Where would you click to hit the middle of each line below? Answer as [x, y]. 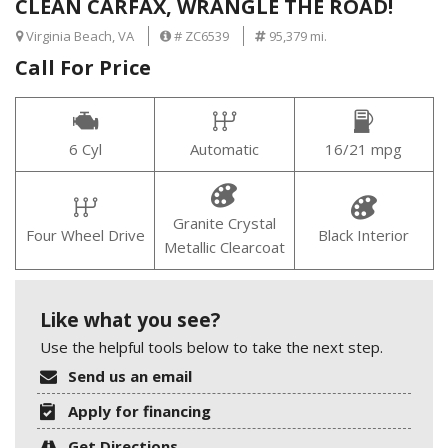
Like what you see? [130, 320]
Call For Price [83, 68]
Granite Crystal [224, 223]
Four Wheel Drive [85, 235]
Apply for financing [140, 411]
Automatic [224, 149]
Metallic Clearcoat [224, 247]
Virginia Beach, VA [78, 36]
